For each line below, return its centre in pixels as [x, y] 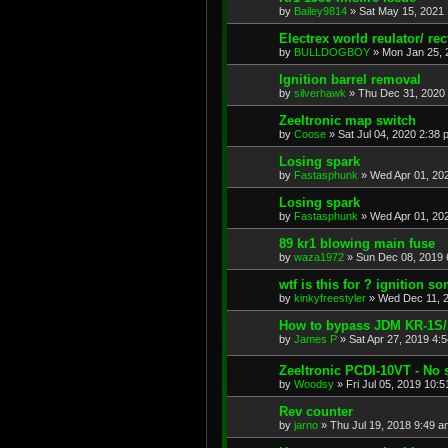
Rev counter [316, 412]
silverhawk [320, 92]
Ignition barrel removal [350, 79]
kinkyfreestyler [330, 297]
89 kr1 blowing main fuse [357, 243]
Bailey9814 [320, 10]
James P [315, 338]
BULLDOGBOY [332, 51]
